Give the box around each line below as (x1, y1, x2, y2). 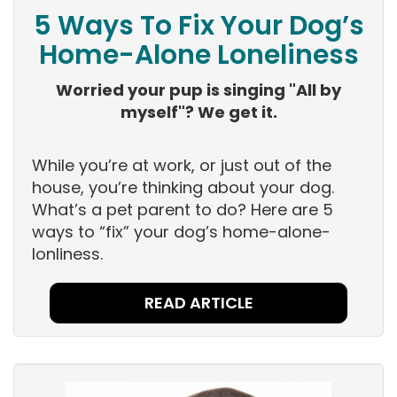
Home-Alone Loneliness (38, 36, 359, 74)
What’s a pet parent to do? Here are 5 (32, 198, 333, 222)
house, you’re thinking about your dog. (32, 176, 334, 199)
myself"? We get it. (120, 101, 277, 124)
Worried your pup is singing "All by (56, 79, 341, 102)
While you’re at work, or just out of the (32, 154, 331, 177)
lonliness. (32, 243, 103, 266)
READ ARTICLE (144, 292, 253, 315)
